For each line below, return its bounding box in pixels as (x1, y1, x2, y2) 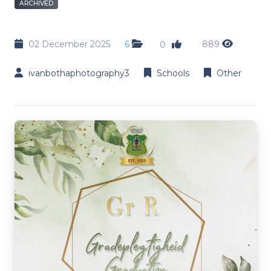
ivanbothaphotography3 (28, 67, 129, 79)
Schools (157, 67, 189, 79)
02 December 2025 (28, 38, 110, 50)
